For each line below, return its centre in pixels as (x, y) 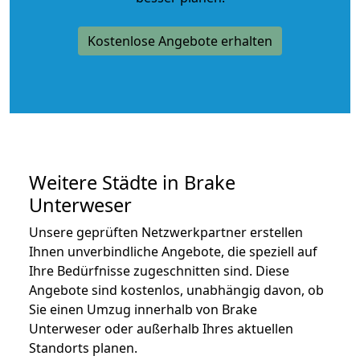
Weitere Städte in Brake (132, 182)
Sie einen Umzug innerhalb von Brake (143, 309)
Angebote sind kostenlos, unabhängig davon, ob (176, 290)
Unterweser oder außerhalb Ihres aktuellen (161, 328)
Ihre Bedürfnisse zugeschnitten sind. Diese (159, 270)
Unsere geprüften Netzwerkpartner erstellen (166, 232)
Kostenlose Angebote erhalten (180, 41)
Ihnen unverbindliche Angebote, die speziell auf (173, 251)
